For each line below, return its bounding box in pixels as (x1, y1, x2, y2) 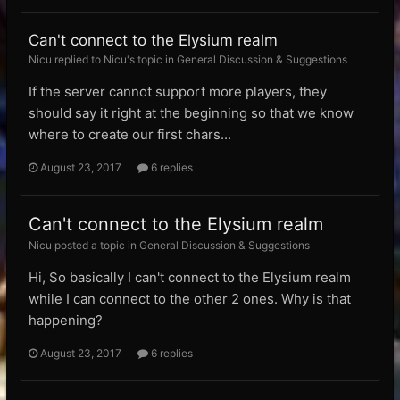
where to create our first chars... (29, 126, 231, 143)
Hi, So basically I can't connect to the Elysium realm (29, 269, 351, 286)
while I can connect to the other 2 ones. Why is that (29, 290, 351, 307)
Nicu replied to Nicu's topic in (29, 53, 177, 66)
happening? (29, 312, 103, 329)
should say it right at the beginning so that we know (29, 104, 354, 121)
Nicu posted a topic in (29, 238, 139, 252)
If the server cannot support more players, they (29, 83, 327, 100)
